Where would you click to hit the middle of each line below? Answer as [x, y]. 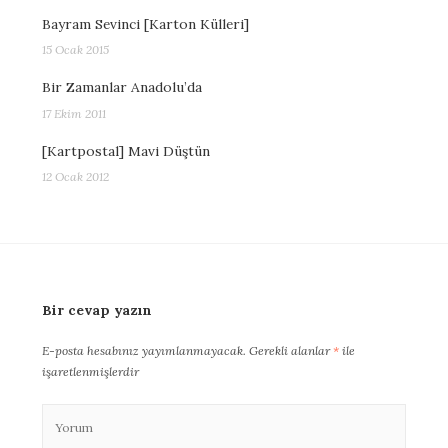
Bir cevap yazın [97, 309]
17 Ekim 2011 [74, 113]
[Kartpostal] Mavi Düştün [126, 150]
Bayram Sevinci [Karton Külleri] [145, 24]
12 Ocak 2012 [75, 177]
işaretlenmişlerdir [90, 372]
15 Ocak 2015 [75, 50]
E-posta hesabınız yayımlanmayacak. [144, 351]
